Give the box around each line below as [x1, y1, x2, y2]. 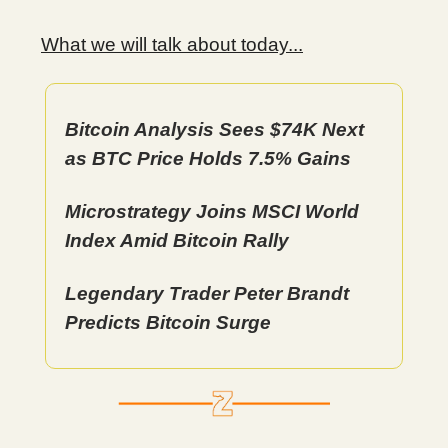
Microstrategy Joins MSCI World [65, 201, 359, 222]
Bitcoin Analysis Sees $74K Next [65, 119, 364, 140]
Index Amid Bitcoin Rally [65, 230, 289, 251]
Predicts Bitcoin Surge [65, 312, 271, 333]
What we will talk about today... [41, 34, 303, 55]
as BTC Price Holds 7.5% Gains [65, 148, 351, 169]
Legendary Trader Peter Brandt [65, 283, 349, 304]
